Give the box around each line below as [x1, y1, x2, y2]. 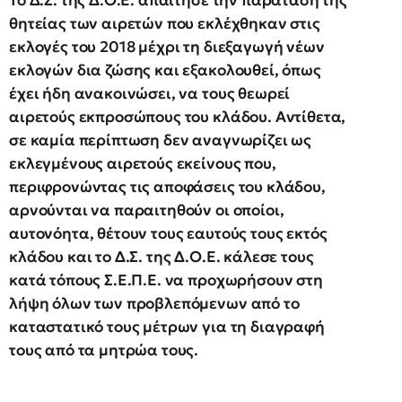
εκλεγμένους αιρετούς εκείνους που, [9, 153, 276, 173]
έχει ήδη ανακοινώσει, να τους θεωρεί [9, 83, 291, 103]
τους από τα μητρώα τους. [9, 339, 199, 360]
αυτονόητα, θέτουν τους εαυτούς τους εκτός [9, 223, 328, 243]
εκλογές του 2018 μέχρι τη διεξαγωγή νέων [9, 36, 325, 57]
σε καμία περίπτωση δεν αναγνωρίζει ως [9, 129, 312, 150]
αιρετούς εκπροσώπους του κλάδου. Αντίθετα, [9, 106, 346, 127]
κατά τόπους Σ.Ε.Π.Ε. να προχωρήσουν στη [9, 269, 323, 290]
